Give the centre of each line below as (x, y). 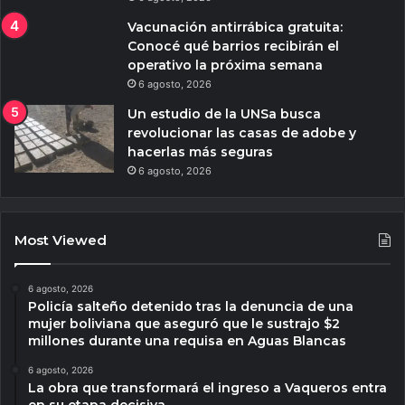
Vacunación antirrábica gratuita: (235, 28)
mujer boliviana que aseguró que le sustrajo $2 (184, 324)
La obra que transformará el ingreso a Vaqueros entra (207, 388)
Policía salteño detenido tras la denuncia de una (191, 307)
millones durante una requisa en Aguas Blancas (187, 341)
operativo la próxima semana (225, 66)
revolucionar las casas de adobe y (242, 133)
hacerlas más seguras (200, 152)
